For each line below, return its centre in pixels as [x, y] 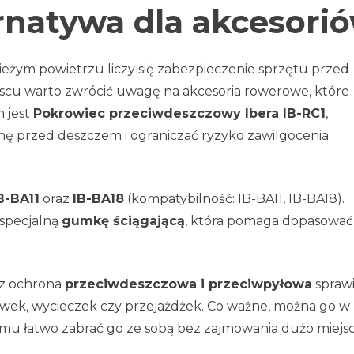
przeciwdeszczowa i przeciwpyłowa [188, 284]
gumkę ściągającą [123, 221]
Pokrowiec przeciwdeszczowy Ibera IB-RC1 [179, 113]
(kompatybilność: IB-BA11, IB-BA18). [234, 199]
